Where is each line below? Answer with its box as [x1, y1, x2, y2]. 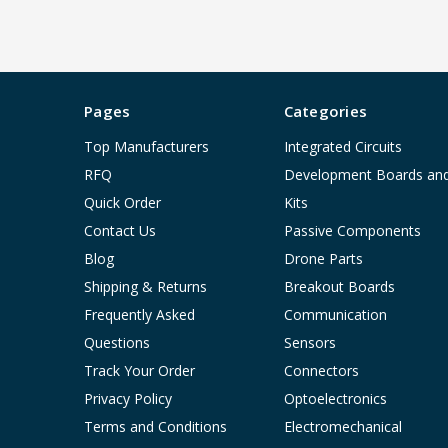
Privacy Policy [84, 389, 172, 409]
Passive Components [283, 221, 421, 241]
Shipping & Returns [84, 277, 207, 297]
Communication [283, 305, 387, 325]
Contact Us [84, 221, 156, 241]
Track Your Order [84, 361, 195, 381]
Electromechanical [283, 417, 402, 437]
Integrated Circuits [283, 137, 402, 157]
